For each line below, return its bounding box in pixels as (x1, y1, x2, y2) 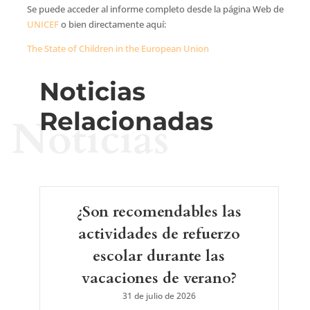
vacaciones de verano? (81, 268, 237, 289)
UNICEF (26, 18, 59, 31)
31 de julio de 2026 (122, 290, 196, 302)
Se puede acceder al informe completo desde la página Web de (26, 3, 284, 16)
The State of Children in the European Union (26, 42, 209, 55)
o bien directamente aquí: (58, 18, 166, 31)
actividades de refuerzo (77, 224, 240, 245)
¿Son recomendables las (76, 201, 241, 223)
